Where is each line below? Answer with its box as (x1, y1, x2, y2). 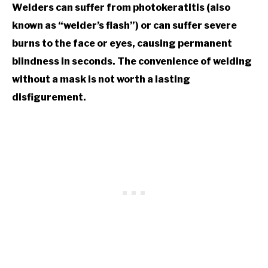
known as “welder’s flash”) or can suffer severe (12, 19, 237, 31)
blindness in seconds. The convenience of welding (12, 55, 252, 67)
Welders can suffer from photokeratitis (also (12, 1, 230, 13)
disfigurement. (12, 91, 86, 103)
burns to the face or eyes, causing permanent (12, 37, 232, 49)
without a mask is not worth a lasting (12, 73, 190, 85)
